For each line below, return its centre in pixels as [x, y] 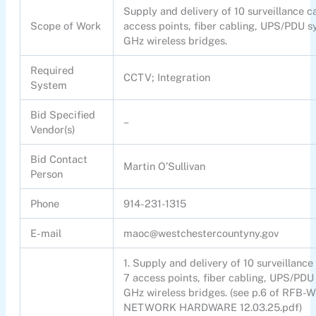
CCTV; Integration [167, 78]
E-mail [46, 233]
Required [53, 71]
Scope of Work [66, 26]
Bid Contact [59, 159]
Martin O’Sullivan [165, 166]
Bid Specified [63, 115]
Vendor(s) [53, 130]
